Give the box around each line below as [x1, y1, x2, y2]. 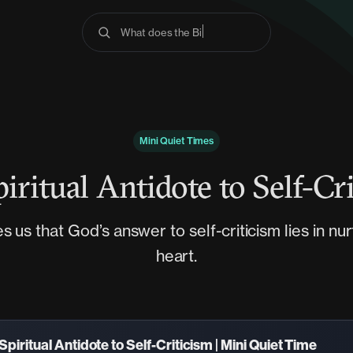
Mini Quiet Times [139, 135, 214, 147]
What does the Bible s [121, 26, 225, 39]
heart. [155, 246, 198, 266]
